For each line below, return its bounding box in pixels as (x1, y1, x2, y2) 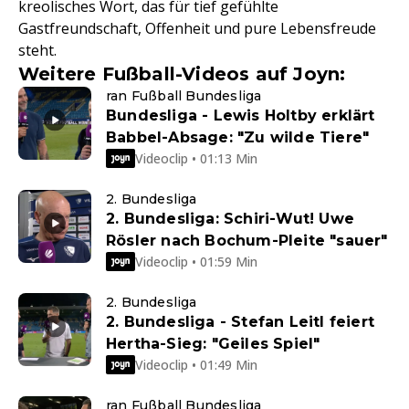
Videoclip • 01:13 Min (135, 149, 257, 167)
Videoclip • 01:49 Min (135, 355, 257, 373)
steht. (18, 40, 57, 61)
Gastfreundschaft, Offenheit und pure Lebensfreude (18, 18, 376, 39)
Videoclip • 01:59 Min (135, 252, 257, 270)
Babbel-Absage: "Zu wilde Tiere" (106, 129, 370, 147)
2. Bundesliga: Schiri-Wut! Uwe (106, 210, 354, 228)
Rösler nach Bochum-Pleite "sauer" (106, 232, 388, 250)
